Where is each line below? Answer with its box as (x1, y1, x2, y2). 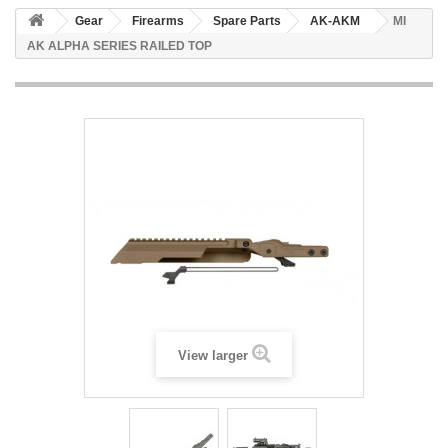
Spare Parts (213, 14, 281, 28)
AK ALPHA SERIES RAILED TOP (27, 39, 212, 53)
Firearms (132, 14, 184, 28)
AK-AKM (310, 14, 360, 28)
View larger (177, 348, 248, 363)
